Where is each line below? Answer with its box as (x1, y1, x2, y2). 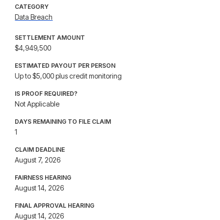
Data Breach (15, 13, 53, 21)
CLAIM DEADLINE (15, 146, 65, 153)
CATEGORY (15, 3, 49, 10)
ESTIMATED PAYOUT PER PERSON (15, 62, 116, 69)
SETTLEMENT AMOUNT (15, 34, 85, 41)
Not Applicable (15, 100, 60, 108)
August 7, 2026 (15, 156, 61, 164)
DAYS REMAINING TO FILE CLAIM (15, 118, 111, 125)
